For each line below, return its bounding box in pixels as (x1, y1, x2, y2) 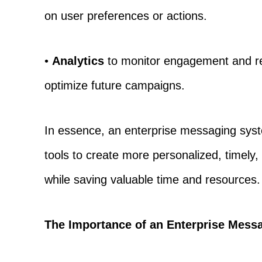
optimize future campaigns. (44, 78, 185, 92)
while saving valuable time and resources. (44, 173, 261, 186)
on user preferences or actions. (44, 9, 208, 22)
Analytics (52, 54, 105, 67)
